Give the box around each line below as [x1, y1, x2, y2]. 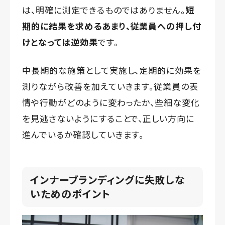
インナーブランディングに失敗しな [30, 172, 186, 187]
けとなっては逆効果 [22, 36, 98, 49]
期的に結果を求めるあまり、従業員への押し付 [22, 20, 202, 33]
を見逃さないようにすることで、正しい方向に [22, 112, 195, 125]
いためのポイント [30, 186, 110, 201]
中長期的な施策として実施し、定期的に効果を [22, 64, 202, 77]
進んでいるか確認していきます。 [22, 128, 144, 141]
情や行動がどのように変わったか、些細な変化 [22, 96, 200, 109]
